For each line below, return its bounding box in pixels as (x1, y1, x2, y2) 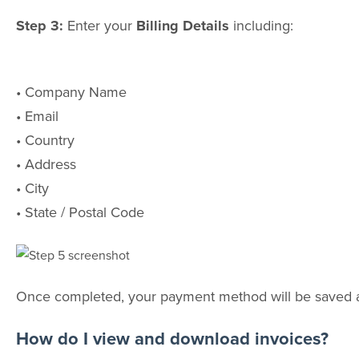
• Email (15, 105, 58, 126)
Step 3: (15, 15, 67, 37)
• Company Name (15, 81, 127, 102)
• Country (15, 129, 75, 150)
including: (228, 15, 293, 36)
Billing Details (135, 15, 229, 37)
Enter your (67, 15, 136, 36)
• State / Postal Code (15, 201, 144, 222)
